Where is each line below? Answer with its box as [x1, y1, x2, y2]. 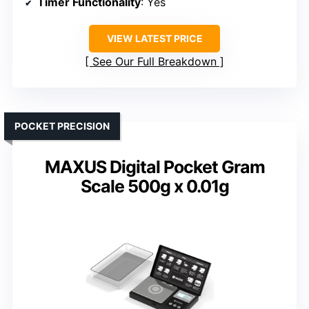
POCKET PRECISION [14, 119, 110, 132]
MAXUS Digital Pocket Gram [44, 156, 265, 177]
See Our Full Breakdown [92, 54, 217, 68]
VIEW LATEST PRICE [106, 32, 203, 44]
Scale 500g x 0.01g [80, 175, 229, 197]
